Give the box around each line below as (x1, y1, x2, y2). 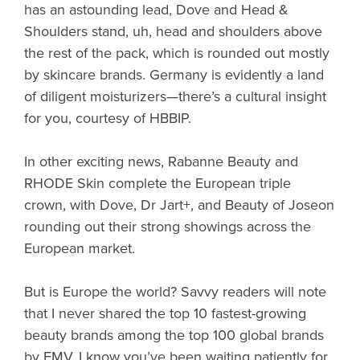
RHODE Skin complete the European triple (24, 174, 291, 192)
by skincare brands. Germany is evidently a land (24, 65, 324, 84)
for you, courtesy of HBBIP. (24, 108, 191, 127)
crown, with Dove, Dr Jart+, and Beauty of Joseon (24, 195, 334, 214)
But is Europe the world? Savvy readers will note (24, 282, 326, 301)
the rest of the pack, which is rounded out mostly (24, 43, 329, 62)
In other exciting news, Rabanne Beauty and (24, 152, 298, 170)
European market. (24, 239, 135, 257)
